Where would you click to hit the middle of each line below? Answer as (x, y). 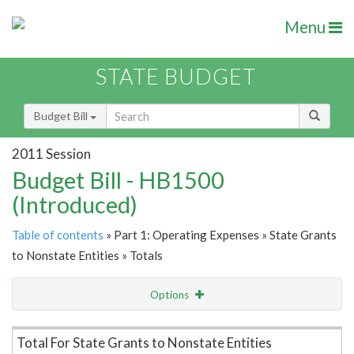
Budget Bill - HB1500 (118, 180)
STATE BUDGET (176, 77)
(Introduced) (75, 205)
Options (171, 295)
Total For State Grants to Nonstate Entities (144, 343)
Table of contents (58, 235)
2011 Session (51, 153)
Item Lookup (47, 328)
